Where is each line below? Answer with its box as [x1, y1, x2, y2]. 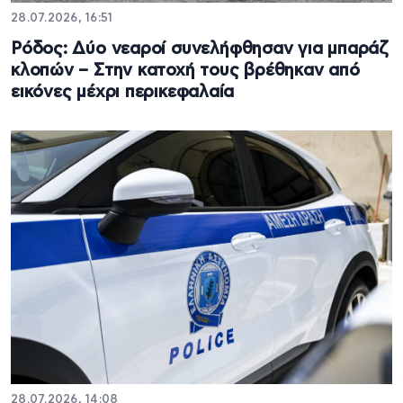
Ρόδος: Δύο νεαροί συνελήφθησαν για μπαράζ [11, 40, 389, 58]
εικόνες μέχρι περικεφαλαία [11, 83, 235, 101]
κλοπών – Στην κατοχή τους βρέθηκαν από [11, 61, 360, 79]
